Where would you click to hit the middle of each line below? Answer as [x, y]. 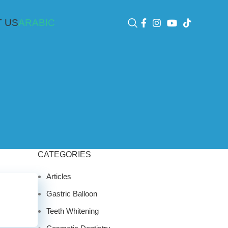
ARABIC [36, 23]
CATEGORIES [64, 155]
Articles [59, 177]
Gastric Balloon [72, 194]
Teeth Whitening [73, 211]
